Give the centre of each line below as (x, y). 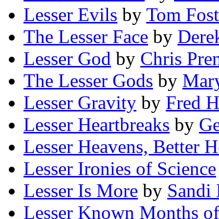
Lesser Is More (81, 191)
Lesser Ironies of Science (120, 169)
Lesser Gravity (80, 103)
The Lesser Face (86, 37)
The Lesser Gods (88, 81)
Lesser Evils (70, 15)
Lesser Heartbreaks (97, 125)
